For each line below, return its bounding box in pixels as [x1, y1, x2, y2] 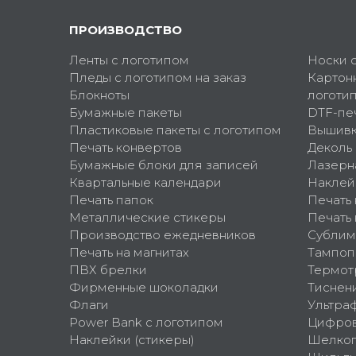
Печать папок [69, 192, 153, 208]
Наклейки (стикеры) [69, 332, 195, 348]
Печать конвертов [69, 140, 182, 156]
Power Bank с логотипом [69, 315, 223, 331]
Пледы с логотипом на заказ [69, 70, 246, 86]
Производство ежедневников [69, 227, 256, 243]
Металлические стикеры [69, 210, 226, 226]
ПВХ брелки [69, 262, 147, 278]
